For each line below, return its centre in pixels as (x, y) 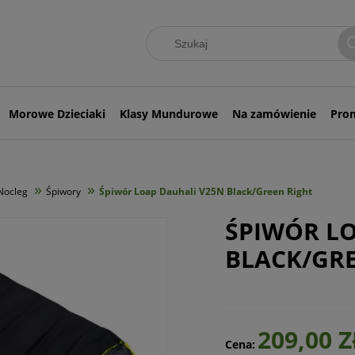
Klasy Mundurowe (169, 113)
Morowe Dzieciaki (57, 113)
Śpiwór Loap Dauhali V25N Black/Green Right (206, 191)
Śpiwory (63, 191)
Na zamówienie (274, 113)
